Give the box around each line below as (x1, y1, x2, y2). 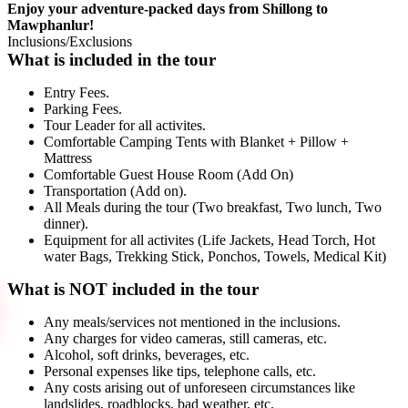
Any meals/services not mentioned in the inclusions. (44, 313, 344, 330)
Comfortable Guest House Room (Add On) (44, 166, 297, 182)
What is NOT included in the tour (7, 279, 259, 299)
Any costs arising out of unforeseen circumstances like (44, 379, 355, 395)
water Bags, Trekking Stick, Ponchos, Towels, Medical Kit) (44, 248, 390, 264)
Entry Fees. (44, 84, 113, 100)
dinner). (44, 215, 92, 231)
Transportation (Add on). (44, 182, 190, 199)
